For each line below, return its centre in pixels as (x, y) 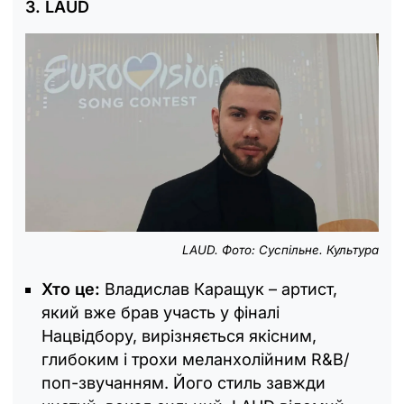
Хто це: (71, 289)
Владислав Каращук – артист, (219, 289)
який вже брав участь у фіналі (161, 313)
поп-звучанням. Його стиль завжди (184, 383)
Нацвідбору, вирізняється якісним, (179, 336)
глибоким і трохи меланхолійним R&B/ (195, 360)
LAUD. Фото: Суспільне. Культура (280, 250)
